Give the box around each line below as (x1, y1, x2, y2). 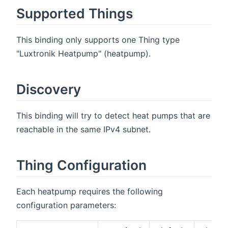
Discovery (16, 81, 81, 98)
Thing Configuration (16, 156, 147, 173)
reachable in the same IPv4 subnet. (16, 124, 151, 134)
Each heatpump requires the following (16, 186, 163, 196)
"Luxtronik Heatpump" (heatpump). (16, 48, 151, 59)
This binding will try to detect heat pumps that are (16, 110, 210, 121)
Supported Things (16, 5, 133, 22)
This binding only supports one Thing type (16, 35, 180, 45)
